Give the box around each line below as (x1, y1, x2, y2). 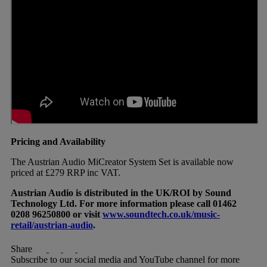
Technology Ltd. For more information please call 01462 (11, 198, 237, 209)
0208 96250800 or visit (11, 209, 103, 219)
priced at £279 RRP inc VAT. (11, 167, 120, 178)
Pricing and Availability (11, 136, 108, 147)
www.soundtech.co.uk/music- (103, 209, 220, 219)
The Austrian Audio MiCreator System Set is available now (11, 156, 234, 167)
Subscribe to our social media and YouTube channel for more (11, 254, 240, 265)
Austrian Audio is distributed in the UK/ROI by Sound (11, 187, 231, 198)
